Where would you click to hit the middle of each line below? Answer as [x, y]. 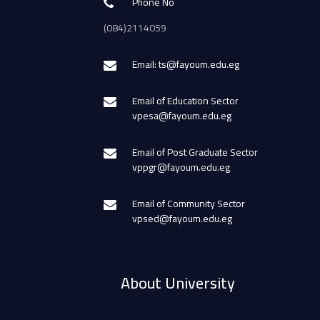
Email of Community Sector [189, 204]
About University [178, 283]
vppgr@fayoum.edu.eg [181, 167]
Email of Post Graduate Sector [195, 152]
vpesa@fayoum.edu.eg [182, 116]
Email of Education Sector [185, 101]
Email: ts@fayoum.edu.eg [186, 65]
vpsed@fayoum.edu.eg [182, 219]
